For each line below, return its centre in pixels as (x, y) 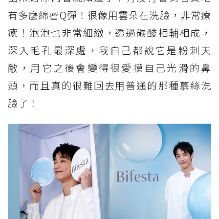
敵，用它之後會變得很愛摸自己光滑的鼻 (109, 68)
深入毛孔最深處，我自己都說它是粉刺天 (109, 50)
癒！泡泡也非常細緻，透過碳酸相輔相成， (109, 33)
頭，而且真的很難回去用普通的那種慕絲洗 (109, 86)
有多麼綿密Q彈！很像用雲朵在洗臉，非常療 (109, 15)
